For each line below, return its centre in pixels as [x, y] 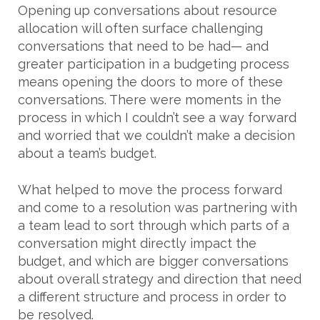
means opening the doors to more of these [150, 82]
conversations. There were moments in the [150, 100]
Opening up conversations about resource [147, 11]
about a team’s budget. [87, 154]
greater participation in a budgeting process [154, 64]
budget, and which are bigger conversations [153, 261]
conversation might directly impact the [137, 244]
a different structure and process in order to [152, 297]
